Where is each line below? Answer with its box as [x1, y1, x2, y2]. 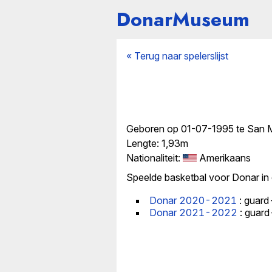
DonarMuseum [117, 5, 250, 33]
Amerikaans [196, 152, 251, 164]
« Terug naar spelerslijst [126, 50, 228, 62]
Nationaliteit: [126, 152, 183, 164]
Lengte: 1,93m [126, 137, 188, 149]
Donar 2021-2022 [149, 206, 237, 219]
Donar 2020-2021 [149, 194, 237, 206]
